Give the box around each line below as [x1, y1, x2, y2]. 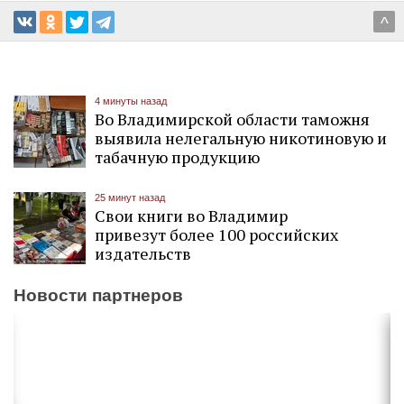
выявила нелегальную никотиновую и [95, 126, 387, 149]
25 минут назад [95, 191, 165, 203]
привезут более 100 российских [95, 223, 338, 245]
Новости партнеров [14, 286, 183, 306]
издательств [95, 242, 191, 264]
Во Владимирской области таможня [95, 107, 370, 130]
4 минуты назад [95, 95, 167, 106]
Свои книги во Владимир [95, 204, 288, 226]
